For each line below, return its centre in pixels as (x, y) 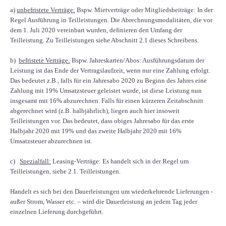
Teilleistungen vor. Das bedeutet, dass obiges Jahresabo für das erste (102, 121)
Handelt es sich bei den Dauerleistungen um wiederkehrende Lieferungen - (111, 192)
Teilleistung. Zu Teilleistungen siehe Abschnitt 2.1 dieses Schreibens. (104, 40)
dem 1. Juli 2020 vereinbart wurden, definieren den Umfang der (96, 30)
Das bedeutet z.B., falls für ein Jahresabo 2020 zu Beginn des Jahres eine (108, 81)
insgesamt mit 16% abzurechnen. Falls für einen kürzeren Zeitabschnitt (107, 101)
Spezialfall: (35, 161)
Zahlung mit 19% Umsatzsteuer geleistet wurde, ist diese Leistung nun (106, 91)
